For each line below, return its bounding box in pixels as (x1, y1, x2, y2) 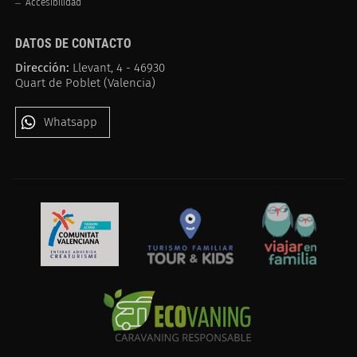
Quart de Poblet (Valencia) (15, 75, 156, 90)
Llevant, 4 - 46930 (69, 60, 166, 75)
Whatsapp (44, 114, 98, 129)
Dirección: (15, 60, 70, 75)
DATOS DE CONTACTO (15, 35, 132, 51)
